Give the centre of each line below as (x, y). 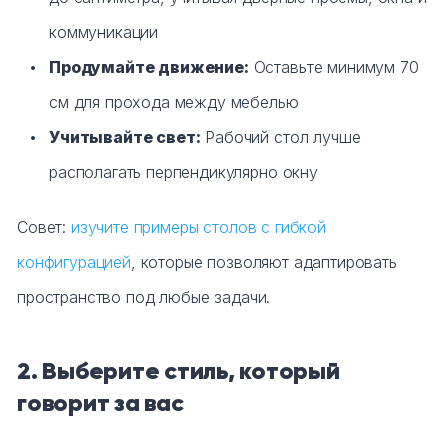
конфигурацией (74, 262)
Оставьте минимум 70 (333, 67)
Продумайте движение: (149, 67)
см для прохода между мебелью (174, 102)
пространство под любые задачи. (144, 297)
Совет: (44, 227)
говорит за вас (100, 403)
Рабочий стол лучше (280, 137)
